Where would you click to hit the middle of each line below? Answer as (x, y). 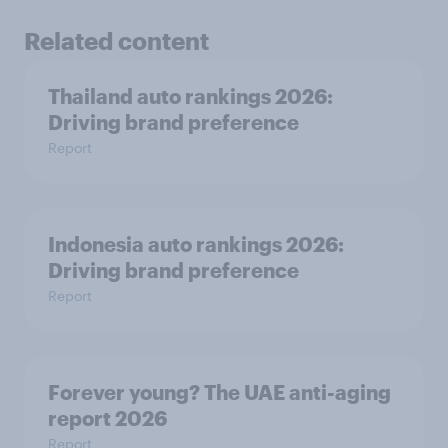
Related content (116, 40)
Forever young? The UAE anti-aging (219, 392)
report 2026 (107, 418)
